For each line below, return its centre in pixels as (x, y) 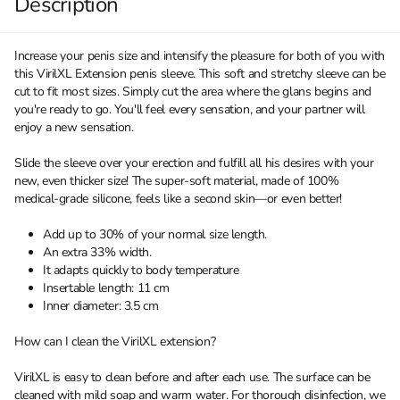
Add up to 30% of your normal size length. (155, 235)
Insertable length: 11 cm (106, 288)
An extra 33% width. (97, 253)
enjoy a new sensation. (74, 128)
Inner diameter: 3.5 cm (101, 306)
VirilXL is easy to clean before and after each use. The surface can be (192, 378)
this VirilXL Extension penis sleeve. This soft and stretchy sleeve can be (200, 74)
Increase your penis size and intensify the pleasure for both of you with (200, 56)
